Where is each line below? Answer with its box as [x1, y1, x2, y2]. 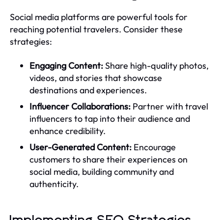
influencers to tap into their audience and [29, 112, 190, 124]
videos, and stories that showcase [29, 72, 162, 83]
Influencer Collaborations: [29, 100, 131, 112]
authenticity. [29, 178, 79, 190]
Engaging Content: [29, 59, 103, 71]
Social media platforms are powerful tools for [10, 11, 188, 23]
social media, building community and [29, 165, 174, 177]
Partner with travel [131, 100, 208, 112]
